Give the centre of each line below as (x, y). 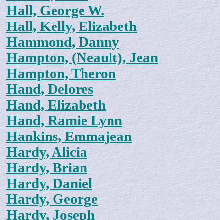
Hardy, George (52, 199)
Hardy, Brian (47, 168)
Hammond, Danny (63, 42)
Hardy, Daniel (49, 184)
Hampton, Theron (61, 74)
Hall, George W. (55, 11)
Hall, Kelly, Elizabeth (71, 27)
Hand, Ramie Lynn (64, 121)
